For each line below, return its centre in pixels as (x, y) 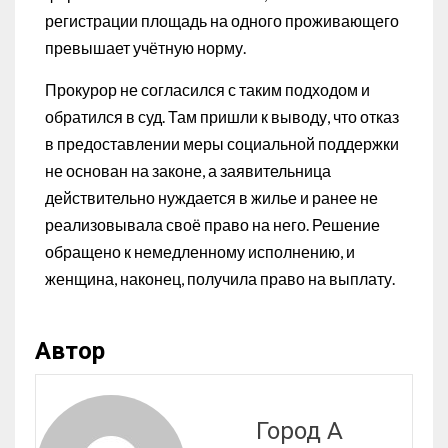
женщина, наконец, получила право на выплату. (220, 279)
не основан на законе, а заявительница (188, 171)
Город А (299, 430)
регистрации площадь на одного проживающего (222, 21)
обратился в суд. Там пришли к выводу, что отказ (222, 117)
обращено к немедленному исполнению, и (200, 252)
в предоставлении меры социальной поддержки (222, 144)
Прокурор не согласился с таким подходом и (207, 90)
